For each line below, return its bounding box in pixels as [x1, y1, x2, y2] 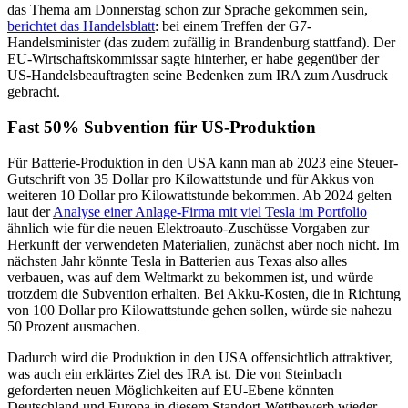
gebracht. [7, 84, 60, 100]
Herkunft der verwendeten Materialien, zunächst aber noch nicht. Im [7, 236, 399, 252]
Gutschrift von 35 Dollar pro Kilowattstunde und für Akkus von [7, 170, 374, 187]
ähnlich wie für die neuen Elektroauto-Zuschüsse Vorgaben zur [7, 219, 369, 236]
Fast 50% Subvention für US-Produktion [7, 117, 316, 137]
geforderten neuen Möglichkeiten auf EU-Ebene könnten [7, 382, 334, 398]
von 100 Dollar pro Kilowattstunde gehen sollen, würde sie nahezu [7, 301, 392, 318]
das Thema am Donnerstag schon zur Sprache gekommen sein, [7, 2, 368, 18]
